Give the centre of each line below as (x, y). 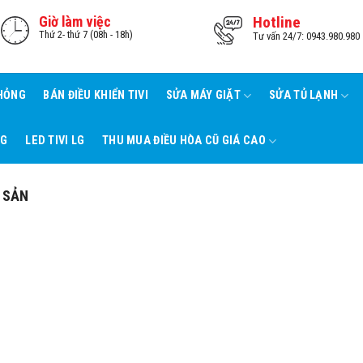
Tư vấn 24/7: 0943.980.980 (306, 36)
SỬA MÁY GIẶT (203, 95)
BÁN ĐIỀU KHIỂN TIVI (96, 95)
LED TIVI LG (55, 141)
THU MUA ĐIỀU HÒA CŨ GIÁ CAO (184, 141)
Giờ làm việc (75, 21)
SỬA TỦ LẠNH (304, 95)
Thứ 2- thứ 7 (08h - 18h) (86, 34)
